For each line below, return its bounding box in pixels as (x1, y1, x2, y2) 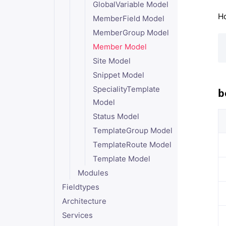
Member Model (93, 42, 147, 51)
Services (62, 211, 93, 220)
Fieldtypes (62, 183, 99, 192)
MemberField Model (93, 14, 165, 23)
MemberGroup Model (93, 28, 169, 37)
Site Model (93, 56, 131, 66)
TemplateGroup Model (93, 126, 173, 135)
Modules (77, 168, 108, 178)
